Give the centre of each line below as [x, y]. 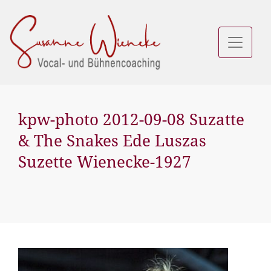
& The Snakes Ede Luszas [112, 141]
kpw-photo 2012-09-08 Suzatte [131, 119]
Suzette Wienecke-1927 [105, 162]
